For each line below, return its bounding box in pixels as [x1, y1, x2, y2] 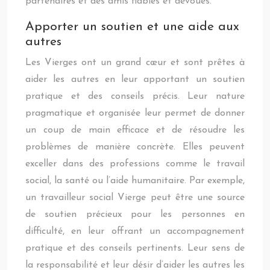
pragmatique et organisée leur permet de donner [25, 108, 245, 118]
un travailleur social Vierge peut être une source [25, 193, 245, 202]
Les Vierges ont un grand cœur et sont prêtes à [25, 58, 245, 67]
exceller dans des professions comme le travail [25, 159, 245, 169]
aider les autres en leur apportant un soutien [25, 75, 245, 84]
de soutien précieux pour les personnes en [25, 210, 245, 219]
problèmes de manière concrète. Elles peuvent [25, 142, 245, 152]
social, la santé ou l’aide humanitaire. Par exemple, [25, 176, 245, 186]
